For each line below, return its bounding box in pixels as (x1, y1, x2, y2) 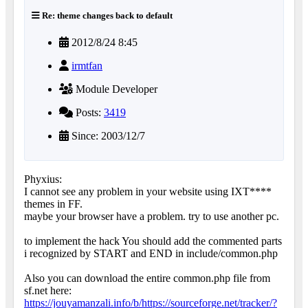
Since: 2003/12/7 (69, 130, 145, 142)
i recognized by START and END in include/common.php (24, 247, 278, 260)
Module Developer (73, 83, 157, 96)
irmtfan (71, 60, 102, 72)
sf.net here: (24, 285, 71, 297)
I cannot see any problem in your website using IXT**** (24, 186, 272, 198)
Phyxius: (24, 173, 62, 186)
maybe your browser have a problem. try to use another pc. (24, 210, 279, 223)
